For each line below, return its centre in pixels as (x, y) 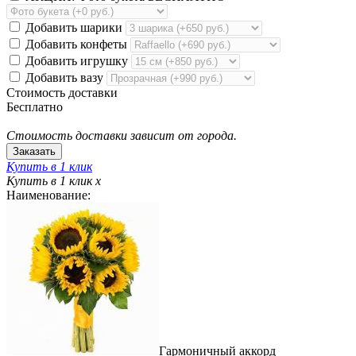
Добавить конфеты (76, 44)
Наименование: (48, 195)
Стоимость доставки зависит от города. (122, 135)
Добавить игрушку (77, 60)
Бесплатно (35, 106)
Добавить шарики (74, 27)
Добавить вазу (64, 77)
